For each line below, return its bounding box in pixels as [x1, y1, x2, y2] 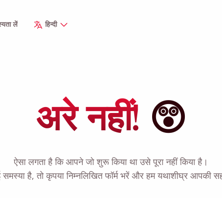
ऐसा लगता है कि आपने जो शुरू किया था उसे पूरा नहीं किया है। [14, 156, 208, 167]
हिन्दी [45, 19, 59, 29]
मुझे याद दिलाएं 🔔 [54, 189, 168, 211]
